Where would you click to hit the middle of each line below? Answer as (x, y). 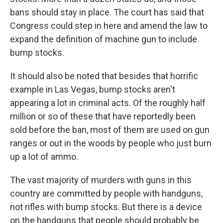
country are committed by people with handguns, (106, 193)
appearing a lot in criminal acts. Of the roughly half (108, 103)
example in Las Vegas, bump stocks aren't (93, 89)
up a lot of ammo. (44, 157)
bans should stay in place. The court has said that (107, 12)
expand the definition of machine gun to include (104, 39)
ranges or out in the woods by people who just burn (111, 143)
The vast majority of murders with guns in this (101, 180)
